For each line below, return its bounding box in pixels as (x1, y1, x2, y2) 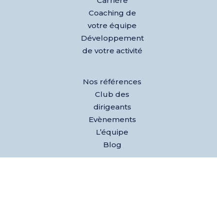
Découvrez (91, 172, 133, 182)
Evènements (88, 114, 136, 124)
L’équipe (96, 127, 128, 137)
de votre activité (82, 46, 142, 55)
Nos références (83, 77, 141, 86)
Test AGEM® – (85, 159, 139, 169)
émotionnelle (87, 197, 138, 207)
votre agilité (90, 185, 135, 194)
